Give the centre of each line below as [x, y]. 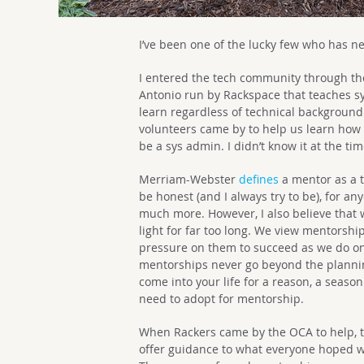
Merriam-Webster [189, 179]
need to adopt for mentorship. [222, 299]
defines [259, 179]
